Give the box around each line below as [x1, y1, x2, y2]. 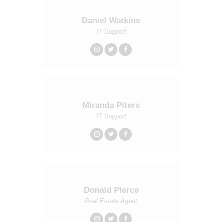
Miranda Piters [82, 101, 140, 111]
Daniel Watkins [82, 16, 140, 26]
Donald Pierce [83, 185, 139, 195]
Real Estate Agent [85, 197, 137, 205]
